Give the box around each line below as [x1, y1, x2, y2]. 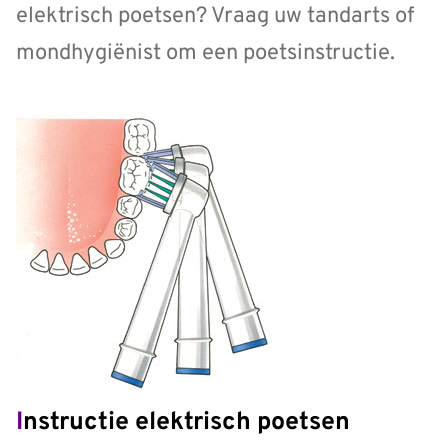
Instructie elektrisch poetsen [23, 407, 350, 440]
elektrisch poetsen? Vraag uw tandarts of [16, 2, 414, 30]
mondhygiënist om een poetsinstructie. [16, 39, 395, 67]
